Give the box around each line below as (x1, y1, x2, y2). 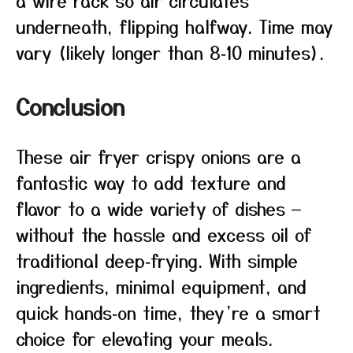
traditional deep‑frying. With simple (16, 247, 298, 273)
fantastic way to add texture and (16, 169, 286, 195)
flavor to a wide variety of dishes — (16, 195, 301, 221)
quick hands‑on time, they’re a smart (16, 299, 321, 325)
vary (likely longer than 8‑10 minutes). (16, 39, 324, 65)
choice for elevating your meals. (16, 325, 273, 351)
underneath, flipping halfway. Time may (16, 13, 333, 39)
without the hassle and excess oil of (16, 221, 311, 247)
